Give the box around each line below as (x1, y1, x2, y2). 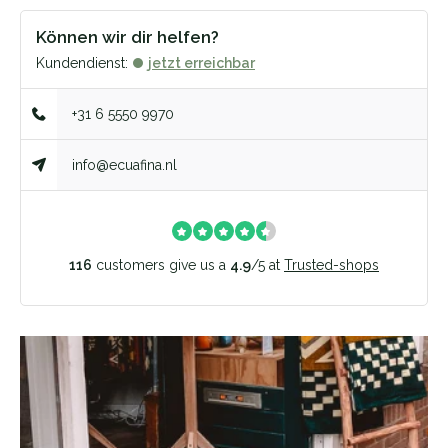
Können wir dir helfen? (36, 27, 219, 47)
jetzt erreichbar (148, 55, 255, 71)
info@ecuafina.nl (72, 157, 178, 173)
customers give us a (92, 257, 230, 273)
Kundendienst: (36, 55, 128, 71)
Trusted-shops (284, 257, 379, 273)
